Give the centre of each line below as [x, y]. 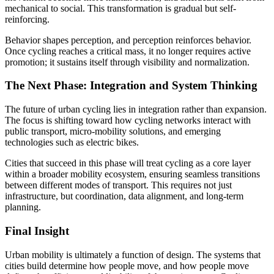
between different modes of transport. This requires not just [118, 185]
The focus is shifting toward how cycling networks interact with [128, 120]
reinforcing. [27, 19]
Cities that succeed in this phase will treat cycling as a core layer [128, 163]
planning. [23, 207]
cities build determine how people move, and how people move [127, 265]
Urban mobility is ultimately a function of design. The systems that [133, 254]
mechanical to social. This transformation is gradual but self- [120, 8]
